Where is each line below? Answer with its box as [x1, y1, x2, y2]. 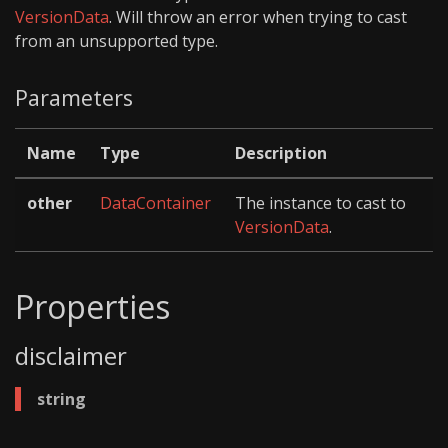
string [37, 387, 86, 410]
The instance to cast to [235, 192, 406, 215]
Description [235, 142, 327, 165]
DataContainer [100, 192, 211, 215]
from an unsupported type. [15, 29, 218, 52]
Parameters [15, 82, 133, 112]
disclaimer [15, 339, 133, 373]
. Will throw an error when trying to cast [109, 5, 407, 28]
